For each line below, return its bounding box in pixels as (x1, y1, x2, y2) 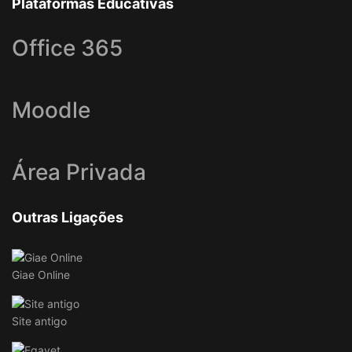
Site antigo (12, 314, 67, 328)
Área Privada (12, 159, 146, 186)
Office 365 (12, 35, 123, 62)
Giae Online (12, 268, 70, 282)
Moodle (12, 97, 90, 124)
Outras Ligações (12, 209, 123, 226)
